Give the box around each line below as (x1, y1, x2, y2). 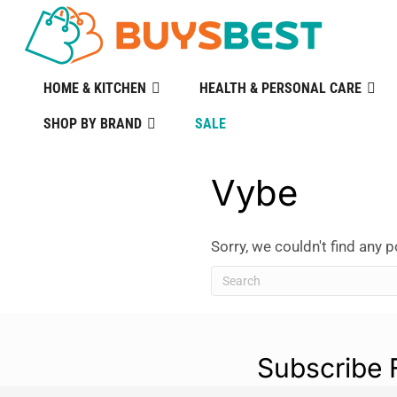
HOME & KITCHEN (43, 80, 146, 97)
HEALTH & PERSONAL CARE (198, 80, 362, 97)
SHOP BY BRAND (43, 115, 142, 132)
